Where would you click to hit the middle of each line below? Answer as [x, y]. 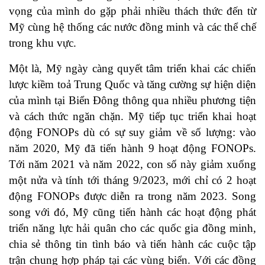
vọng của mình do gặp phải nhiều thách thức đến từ [132, 11]
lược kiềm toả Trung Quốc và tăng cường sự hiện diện [132, 85]
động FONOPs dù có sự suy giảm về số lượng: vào [132, 132]
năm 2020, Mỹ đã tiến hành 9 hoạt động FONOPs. [132, 148]
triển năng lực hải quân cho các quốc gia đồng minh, [132, 228]
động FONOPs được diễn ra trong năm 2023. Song [132, 196]
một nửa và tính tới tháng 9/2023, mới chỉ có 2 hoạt [132, 180]
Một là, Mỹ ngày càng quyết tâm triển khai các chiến [132, 69]
